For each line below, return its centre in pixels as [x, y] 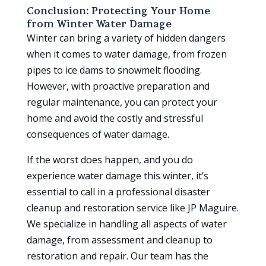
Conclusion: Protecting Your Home [118, 11]
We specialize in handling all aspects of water [126, 224]
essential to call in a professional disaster [118, 192]
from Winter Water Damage [99, 24]
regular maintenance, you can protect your [122, 102]
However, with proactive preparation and [118, 86]
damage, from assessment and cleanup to [119, 240]
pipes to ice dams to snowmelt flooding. [114, 70]
